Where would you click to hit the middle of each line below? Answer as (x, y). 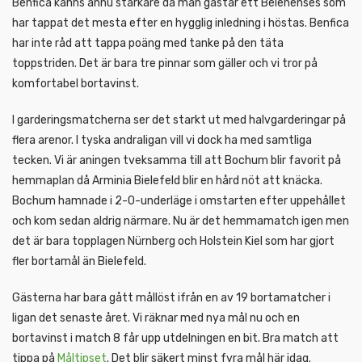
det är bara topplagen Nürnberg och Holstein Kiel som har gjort (173, 241)
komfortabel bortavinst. (76, 83)
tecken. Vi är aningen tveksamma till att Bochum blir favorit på (177, 160)
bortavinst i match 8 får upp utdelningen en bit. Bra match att (175, 338)
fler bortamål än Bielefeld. (79, 261)
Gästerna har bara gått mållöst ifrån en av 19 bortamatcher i (171, 297)
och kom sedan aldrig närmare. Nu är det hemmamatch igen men (181, 221)
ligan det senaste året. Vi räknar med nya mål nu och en (156, 318)
